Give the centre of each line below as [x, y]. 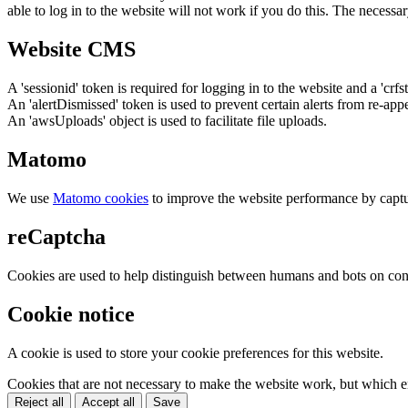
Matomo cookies [101, 199]
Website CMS [71, 50]
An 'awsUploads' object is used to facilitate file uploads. [167, 121]
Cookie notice [71, 314]
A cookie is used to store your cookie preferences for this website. [195, 352]
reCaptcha [56, 236]
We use [30, 199]
